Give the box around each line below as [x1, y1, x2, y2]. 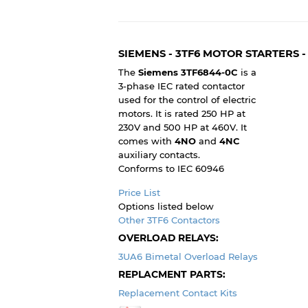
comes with [118, 135, 175, 147]
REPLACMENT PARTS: [118, 268, 225, 280]
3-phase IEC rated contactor [118, 80, 245, 92]
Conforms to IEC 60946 [118, 163, 224, 175]
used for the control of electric [118, 94, 256, 106]
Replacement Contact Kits [118, 287, 237, 298]
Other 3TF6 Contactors [118, 214, 220, 226]
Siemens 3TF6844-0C [138, 67, 238, 78]
